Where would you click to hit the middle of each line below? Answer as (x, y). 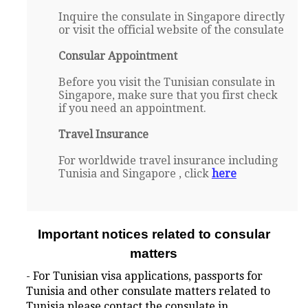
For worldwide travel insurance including (168, 161)
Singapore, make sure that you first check (168, 96)
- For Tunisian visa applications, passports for (145, 276)
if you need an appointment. (132, 109)
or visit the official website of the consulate (171, 30)
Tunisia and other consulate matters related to (148, 291)
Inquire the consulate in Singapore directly (171, 17)
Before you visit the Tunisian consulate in (166, 82)
